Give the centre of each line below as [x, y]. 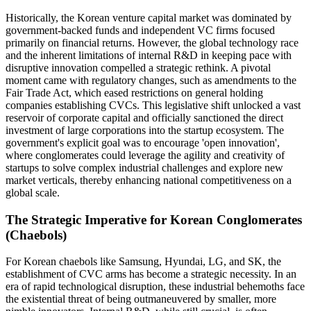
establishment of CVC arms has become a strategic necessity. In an [151, 274]
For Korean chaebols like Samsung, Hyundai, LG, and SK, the [143, 262]
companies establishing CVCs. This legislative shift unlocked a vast [153, 105]
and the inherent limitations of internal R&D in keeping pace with [149, 55]
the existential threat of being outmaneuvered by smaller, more [141, 299]
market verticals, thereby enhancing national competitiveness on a [149, 180]
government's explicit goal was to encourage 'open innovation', [143, 142]
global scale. [33, 192]
